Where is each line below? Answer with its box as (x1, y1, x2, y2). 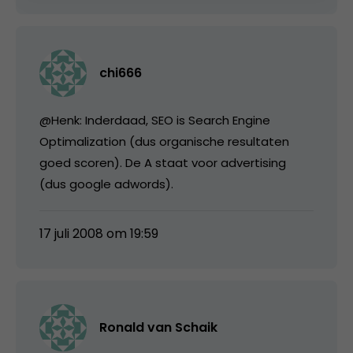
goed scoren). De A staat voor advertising (39, 154, 286, 171)
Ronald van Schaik (99, 318, 217, 336)
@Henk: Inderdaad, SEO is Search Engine (39, 111, 270, 128)
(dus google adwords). (39, 175, 173, 192)
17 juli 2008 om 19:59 (39, 224, 158, 243)
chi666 (99, 63, 142, 82)
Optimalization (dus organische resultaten (39, 132, 289, 150)
